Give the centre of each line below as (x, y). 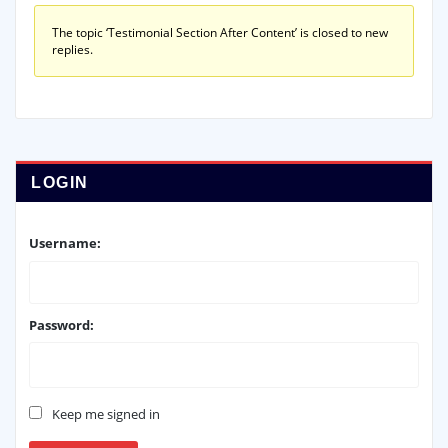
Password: (61, 324)
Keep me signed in (105, 413)
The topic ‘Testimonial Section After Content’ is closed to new (219, 33)
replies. (72, 50)
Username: (65, 243)
